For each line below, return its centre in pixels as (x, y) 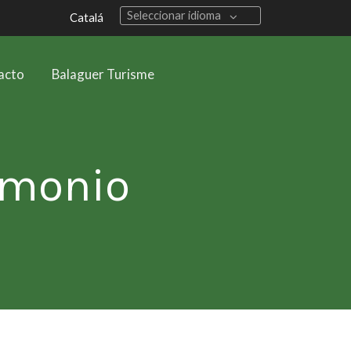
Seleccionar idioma (174, 16)
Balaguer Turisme (103, 74)
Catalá (87, 17)
